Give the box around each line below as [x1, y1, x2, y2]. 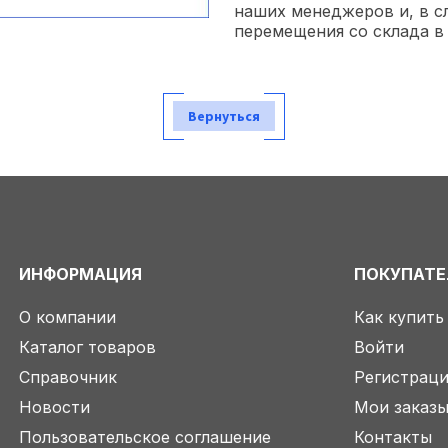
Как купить [354, 307, 445, 327]
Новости [18, 397, 90, 417]
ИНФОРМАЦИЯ [18, 264, 142, 284]
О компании [18, 307, 116, 327]
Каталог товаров [18, 337, 156, 357]
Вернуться [188, 107, 260, 126]
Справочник [18, 367, 117, 387]
